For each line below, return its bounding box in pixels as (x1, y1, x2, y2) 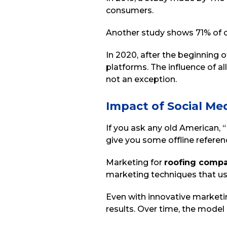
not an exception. (106, 74, 179, 84)
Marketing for (106, 158, 164, 167)
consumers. (106, 6, 156, 15)
